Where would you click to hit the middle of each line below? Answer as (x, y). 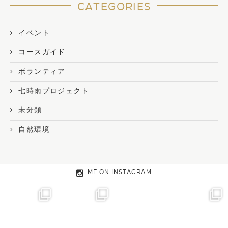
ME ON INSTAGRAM (120, 172)
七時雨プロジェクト (54, 91)
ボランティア (42, 72)
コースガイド (42, 52)
